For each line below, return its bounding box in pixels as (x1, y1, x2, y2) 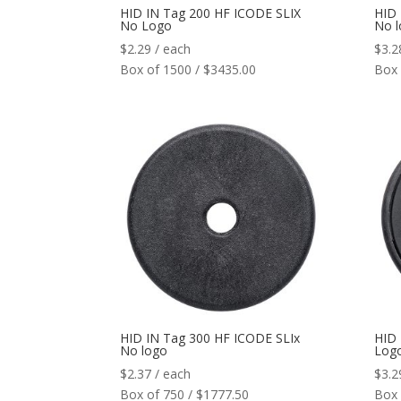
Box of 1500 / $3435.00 (120, 60, 257, 78)
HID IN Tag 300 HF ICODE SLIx (120, 329, 301, 347)
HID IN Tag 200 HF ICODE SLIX (120, 4, 302, 21)
